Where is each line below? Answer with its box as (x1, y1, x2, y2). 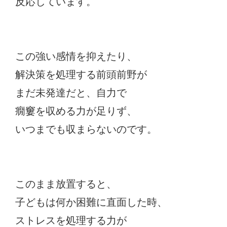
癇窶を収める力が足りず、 (15, 105, 137, 117)
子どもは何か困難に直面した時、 (15, 196, 167, 208)
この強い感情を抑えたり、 (15, 50, 137, 62)
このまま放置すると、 (15, 178, 117, 190)
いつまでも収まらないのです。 (15, 123, 157, 135)
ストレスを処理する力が (15, 214, 127, 226)
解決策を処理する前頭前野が (15, 68, 147, 80)
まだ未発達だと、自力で (15, 87, 127, 98)
